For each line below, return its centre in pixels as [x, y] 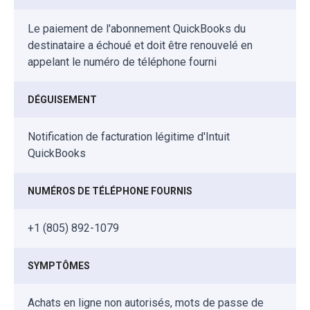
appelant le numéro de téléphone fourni [122, 62]
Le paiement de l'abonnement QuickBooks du [137, 28]
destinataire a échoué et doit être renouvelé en [140, 45]
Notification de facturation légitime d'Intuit [129, 136]
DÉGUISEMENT [62, 99]
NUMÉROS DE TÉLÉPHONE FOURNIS [110, 191]
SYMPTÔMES [59, 265]
